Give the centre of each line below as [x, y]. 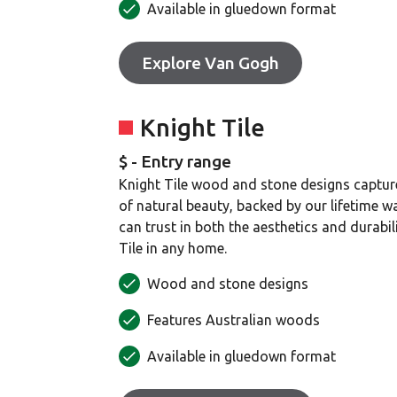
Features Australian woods [234, 320]
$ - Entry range [175, 161]
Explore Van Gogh [210, 63]
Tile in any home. [173, 248]
